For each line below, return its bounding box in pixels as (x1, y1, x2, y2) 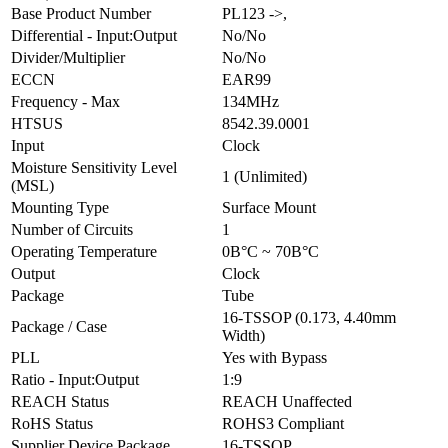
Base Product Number (11, 4, 151, 22)
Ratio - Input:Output (11, 370, 139, 388)
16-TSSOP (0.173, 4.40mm (222, 308, 396, 326)
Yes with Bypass (222, 348, 327, 366)
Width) (222, 326, 265, 344)
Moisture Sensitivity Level (11, 158, 177, 176)
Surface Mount (222, 198, 316, 216)
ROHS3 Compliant (222, 414, 344, 432)
